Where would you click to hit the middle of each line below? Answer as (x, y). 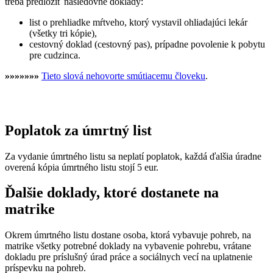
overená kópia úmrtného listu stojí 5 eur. (82, 167)
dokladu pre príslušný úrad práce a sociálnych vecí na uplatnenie (129, 257)
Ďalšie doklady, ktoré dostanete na (112, 193)
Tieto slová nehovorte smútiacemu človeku (123, 76)
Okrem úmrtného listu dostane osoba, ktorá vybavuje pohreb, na (128, 235)
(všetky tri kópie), (63, 33)
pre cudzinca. (55, 55)
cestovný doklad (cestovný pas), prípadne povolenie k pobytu (147, 44)
